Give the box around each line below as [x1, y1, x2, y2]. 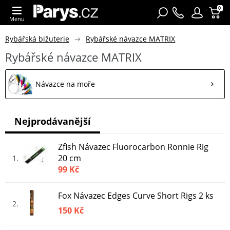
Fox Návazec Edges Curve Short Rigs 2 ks [58, 189, 214, 201]
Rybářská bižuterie [5, 33, 69, 44]
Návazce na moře [35, 79, 95, 89]
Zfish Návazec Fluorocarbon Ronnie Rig [58, 141, 208, 152]
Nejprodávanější [14, 114, 91, 127]
